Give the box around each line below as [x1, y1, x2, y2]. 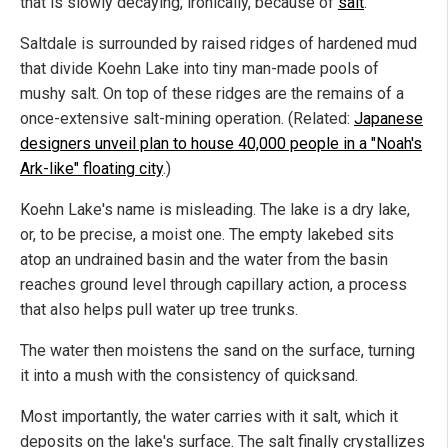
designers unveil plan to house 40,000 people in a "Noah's [20, 134, 422, 154]
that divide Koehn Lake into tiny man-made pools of [20, 59, 379, 79]
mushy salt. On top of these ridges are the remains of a [20, 84, 404, 104]
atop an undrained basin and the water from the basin [20, 250, 388, 270]
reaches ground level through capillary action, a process [20, 275, 407, 295]
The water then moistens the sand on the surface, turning [20, 341, 415, 361]
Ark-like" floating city [20, 159, 163, 179]
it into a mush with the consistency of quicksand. [20, 366, 358, 386]
